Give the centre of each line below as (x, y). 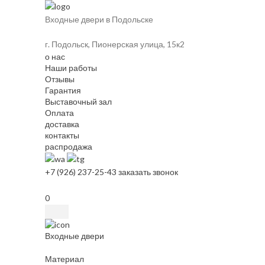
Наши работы (71, 68)
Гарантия (63, 90)
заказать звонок (148, 172)
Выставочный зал (78, 101)
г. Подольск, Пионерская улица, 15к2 (115, 44)
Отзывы (60, 79)
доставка (62, 124)
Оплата (59, 113)
